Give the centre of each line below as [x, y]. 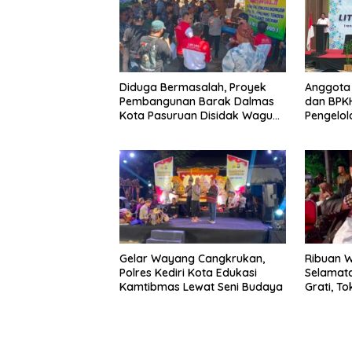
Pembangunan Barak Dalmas [197, 101]
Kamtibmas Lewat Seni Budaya [201, 286]
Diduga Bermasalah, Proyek [193, 87]
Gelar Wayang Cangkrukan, [192, 258]
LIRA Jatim [147, 129]
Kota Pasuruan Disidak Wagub [200, 115]
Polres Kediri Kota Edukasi [188, 272]
